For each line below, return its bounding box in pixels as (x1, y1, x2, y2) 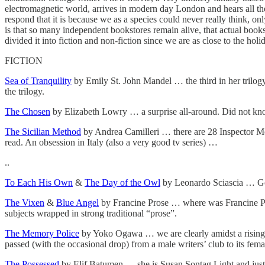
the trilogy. (5, 86, 44, 96)
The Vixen (5, 197, 44, 208)
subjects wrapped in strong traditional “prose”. (5, 208, 177, 218)
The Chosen (5, 106, 50, 117)
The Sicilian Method (5, 126, 81, 137)
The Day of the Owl (85, 177, 160, 188)
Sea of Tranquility (5, 75, 72, 86)
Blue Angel (56, 197, 99, 208)
